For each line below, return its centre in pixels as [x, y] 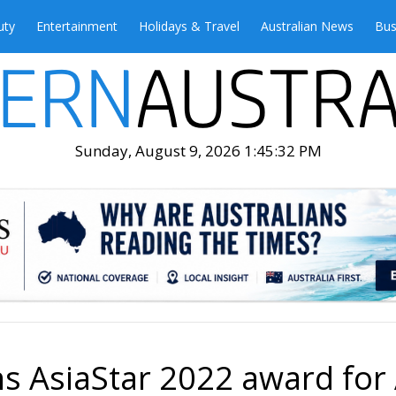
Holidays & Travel [189, 26]
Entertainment [77, 26]
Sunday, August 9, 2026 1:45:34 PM [198, 151]
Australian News [307, 26]
